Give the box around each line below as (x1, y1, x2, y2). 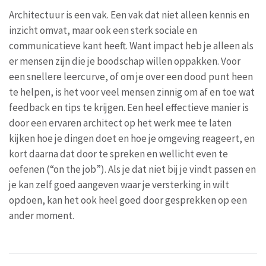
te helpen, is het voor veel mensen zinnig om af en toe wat (9, 85, 255, 99)
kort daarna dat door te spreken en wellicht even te (9, 147, 228, 160)
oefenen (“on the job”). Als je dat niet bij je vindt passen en (9, 162, 256, 176)
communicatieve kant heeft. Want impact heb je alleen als (9, 39, 254, 52)
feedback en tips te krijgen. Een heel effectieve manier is (9, 100, 249, 114)
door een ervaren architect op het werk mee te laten (9, 116, 232, 129)
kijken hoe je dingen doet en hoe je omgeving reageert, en (9, 131, 255, 145)
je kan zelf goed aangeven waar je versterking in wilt (9, 178, 229, 191)
